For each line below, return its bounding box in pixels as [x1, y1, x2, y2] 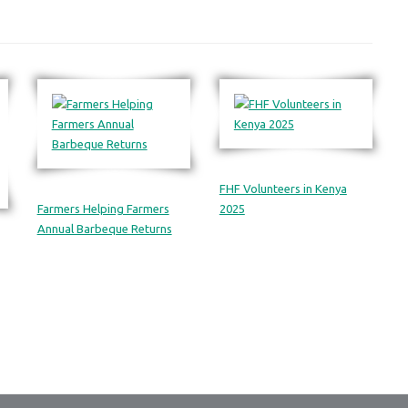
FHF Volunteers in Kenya [219, 182, 347, 195]
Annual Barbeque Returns [36, 222, 172, 235]
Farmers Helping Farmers [36, 202, 169, 215]
